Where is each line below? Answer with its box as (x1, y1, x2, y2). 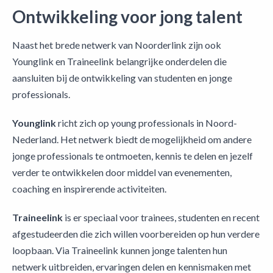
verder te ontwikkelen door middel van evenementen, (12, 166, 232, 179)
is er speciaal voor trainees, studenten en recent (63, 211, 260, 224)
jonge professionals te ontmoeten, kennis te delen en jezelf (12, 150, 253, 162)
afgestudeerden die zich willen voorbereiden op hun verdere (12, 228, 260, 240)
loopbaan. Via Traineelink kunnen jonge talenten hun (12, 244, 227, 257)
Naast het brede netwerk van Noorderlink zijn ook (12, 39, 221, 51)
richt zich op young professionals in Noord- (56, 117, 237, 129)
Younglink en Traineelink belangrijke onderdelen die (12, 55, 227, 68)
